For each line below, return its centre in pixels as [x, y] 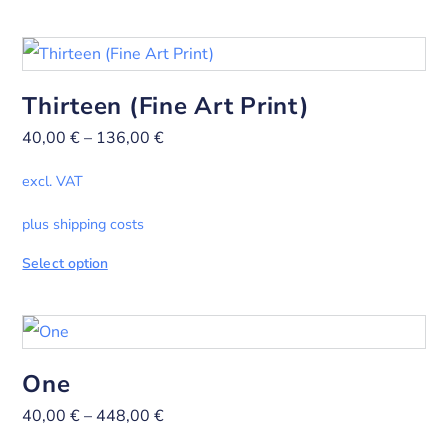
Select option [65, 264]
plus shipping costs [83, 224]
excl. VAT [53, 181]
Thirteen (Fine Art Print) [166, 106]
